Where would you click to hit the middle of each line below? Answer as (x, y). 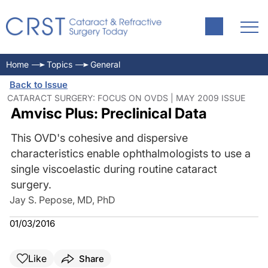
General (105, 64)
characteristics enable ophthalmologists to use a (130, 153)
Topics (60, 64)
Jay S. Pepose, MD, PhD (63, 200)
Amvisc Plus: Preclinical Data (109, 113)
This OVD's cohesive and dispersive (99, 138)
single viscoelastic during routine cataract (114, 169)
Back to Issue (39, 85)
